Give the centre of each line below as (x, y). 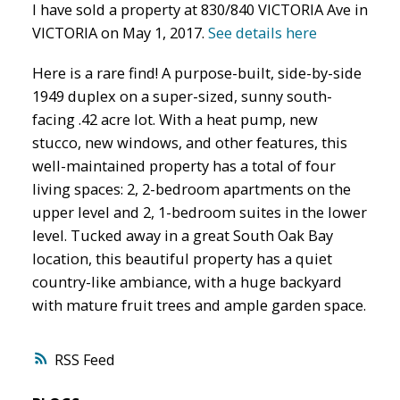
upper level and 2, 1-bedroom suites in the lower (199, 212)
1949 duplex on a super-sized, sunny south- (182, 96)
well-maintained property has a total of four (183, 166)
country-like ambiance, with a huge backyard (187, 282)
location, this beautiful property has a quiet (182, 259)
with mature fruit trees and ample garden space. (199, 305)
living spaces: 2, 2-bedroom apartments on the (191, 189)
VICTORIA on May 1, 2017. (120, 32)
